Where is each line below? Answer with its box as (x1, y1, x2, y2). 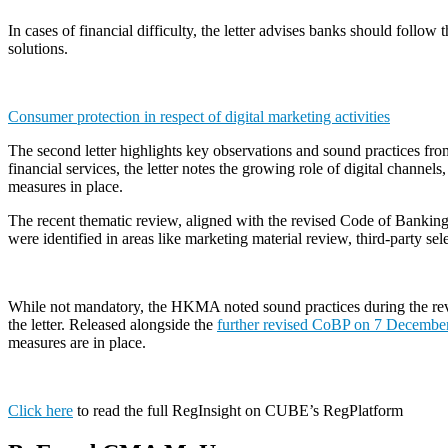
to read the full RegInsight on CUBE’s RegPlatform (73, 402, 403, 420)
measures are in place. (8, 334, 154, 352)
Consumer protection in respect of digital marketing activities (8, 108, 390, 126)
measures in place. (8, 178, 127, 196)
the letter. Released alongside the (8, 316, 217, 334)
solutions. (8, 40, 76, 58)
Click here (8, 402, 73, 420)
